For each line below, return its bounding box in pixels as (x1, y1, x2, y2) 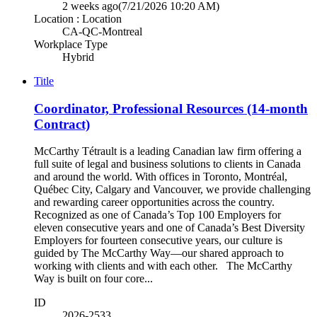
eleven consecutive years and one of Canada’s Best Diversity (34, 221, 305, 234)
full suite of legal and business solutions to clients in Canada (34, 158, 301, 171)
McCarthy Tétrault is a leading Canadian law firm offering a (34, 145, 301, 158)
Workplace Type (34, 38, 108, 50)
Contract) (34, 116, 90, 132)
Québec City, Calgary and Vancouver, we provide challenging (34, 183, 311, 196)
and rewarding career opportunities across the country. (34, 196, 275, 209)
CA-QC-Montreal (62, 25, 142, 38)
